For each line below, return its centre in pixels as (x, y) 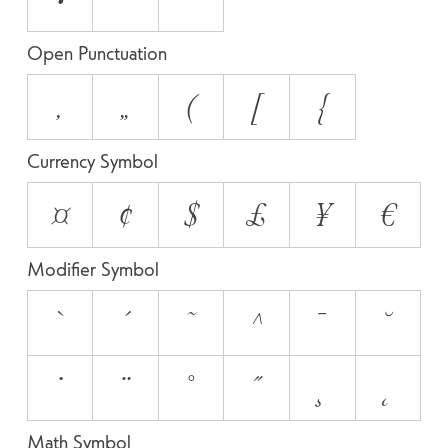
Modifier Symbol (92, 268)
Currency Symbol (92, 160)
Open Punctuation (96, 52)
